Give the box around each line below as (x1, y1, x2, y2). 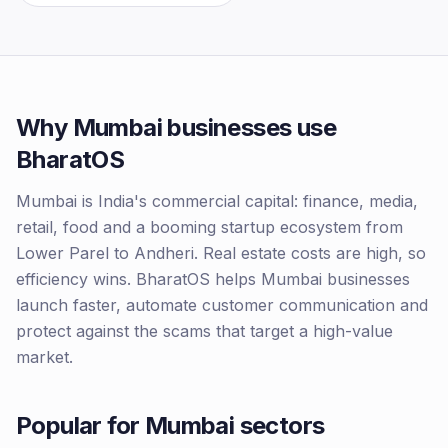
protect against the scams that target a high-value (16, 321, 393, 341)
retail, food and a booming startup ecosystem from (16, 217, 403, 237)
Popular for (16, 411, 145, 440)
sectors (234, 411, 325, 440)
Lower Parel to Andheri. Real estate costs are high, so (16, 243, 426, 263)
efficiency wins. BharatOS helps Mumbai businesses (16, 269, 410, 289)
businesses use (162, 113, 337, 142)
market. (16, 347, 73, 367)
